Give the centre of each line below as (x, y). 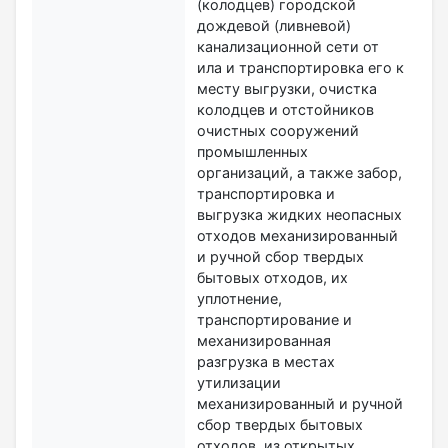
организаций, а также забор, (299, 172)
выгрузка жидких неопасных (299, 214)
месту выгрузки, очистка (287, 88)
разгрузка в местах (266, 361)
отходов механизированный (297, 235)
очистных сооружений (278, 130)
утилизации (239, 382)
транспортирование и (274, 319)
